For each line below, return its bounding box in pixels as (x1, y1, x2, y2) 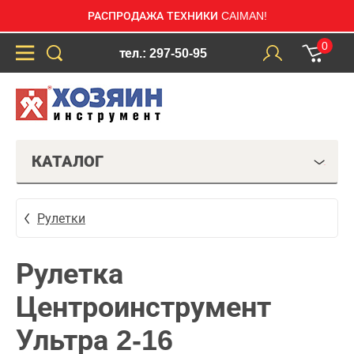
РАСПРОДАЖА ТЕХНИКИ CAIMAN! (87, 9, 267, 22)
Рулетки (37, 211, 85, 225)
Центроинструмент (16, 291, 271, 323)
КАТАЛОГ (32, 153, 104, 170)
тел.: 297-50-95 (119, 46, 207, 60)
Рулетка (16, 258, 123, 290)
